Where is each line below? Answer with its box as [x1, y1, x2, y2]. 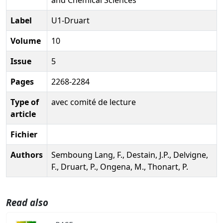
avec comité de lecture [51, 96, 136, 108]
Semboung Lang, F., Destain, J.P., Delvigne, [51, 149, 208, 160]
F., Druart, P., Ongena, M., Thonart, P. [51, 161, 188, 172]
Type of [10, 96, 39, 108]
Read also [6, 196, 48, 209]
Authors [10, 149, 43, 160]
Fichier [10, 128, 37, 140]
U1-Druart [51, 14, 90, 26]
